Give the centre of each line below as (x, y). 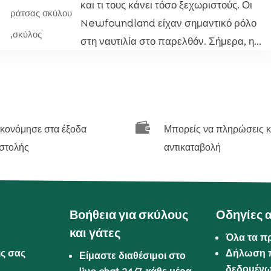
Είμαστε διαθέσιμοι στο (133, 256)
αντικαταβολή (193, 147)
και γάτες (95, 233)
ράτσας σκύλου (41, 13)
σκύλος (28, 34)
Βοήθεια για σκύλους (129, 215)
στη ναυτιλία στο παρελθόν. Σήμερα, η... (171, 41)
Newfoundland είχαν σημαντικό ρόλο (169, 23)
